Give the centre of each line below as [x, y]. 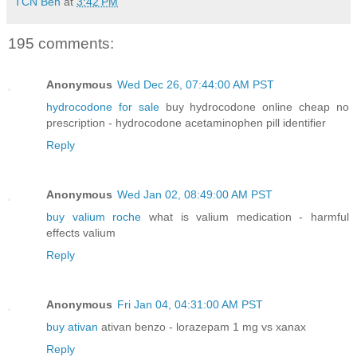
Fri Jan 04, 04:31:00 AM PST [190, 305]
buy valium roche [94, 217]
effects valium [81, 233]
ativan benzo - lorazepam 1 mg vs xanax [202, 327]
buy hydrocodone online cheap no [254, 107]
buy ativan [72, 327]
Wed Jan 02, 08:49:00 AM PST [195, 195]
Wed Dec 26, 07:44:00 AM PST [196, 85]
